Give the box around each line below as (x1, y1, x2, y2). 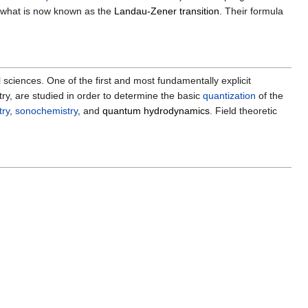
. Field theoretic (210, 105, 277, 117)
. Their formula (219, 5, 283, 17)
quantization (203, 90, 256, 102)
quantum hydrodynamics (102, 105, 210, 117)
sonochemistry (15, 105, 78, 117)
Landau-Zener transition (114, 5, 219, 17)
